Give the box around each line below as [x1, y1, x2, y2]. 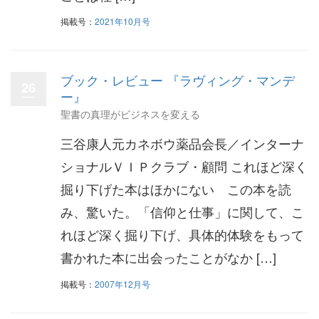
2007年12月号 [95, 277, 150, 290]
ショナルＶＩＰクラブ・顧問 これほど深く [61, 157, 308, 175]
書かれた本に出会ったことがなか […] [61, 248, 276, 266]
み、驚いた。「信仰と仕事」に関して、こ [61, 202, 304, 221]
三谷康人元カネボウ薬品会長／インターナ [61, 134, 304, 152]
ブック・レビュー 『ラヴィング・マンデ [61, 70, 295, 89]
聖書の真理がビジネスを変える [61, 108, 200, 121]
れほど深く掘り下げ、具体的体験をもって [61, 225, 304, 244]
